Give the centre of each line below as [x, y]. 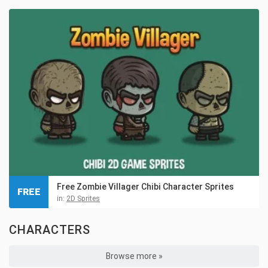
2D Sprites [83, 199]
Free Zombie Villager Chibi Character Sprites [145, 187]
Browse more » [134, 256]
